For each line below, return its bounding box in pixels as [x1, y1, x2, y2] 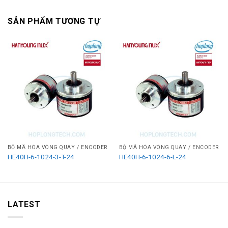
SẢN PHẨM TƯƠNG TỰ [8, 16, 100, 26]
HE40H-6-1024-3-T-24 [7, 152, 74, 161]
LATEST [8, 199, 41, 210]
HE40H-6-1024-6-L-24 [119, 152, 186, 161]
